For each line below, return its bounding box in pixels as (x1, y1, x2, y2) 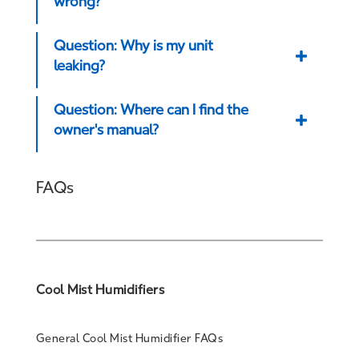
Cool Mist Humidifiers (35, 281, 165, 297)
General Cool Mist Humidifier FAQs (35, 332, 224, 346)
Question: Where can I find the (53, 100, 248, 119)
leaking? (53, 56, 105, 75)
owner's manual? (53, 120, 159, 139)
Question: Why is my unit (53, 36, 213, 54)
